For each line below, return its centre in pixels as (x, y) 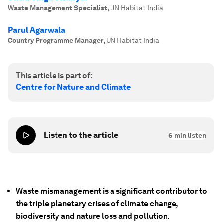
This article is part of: (54, 76)
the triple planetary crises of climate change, (97, 203)
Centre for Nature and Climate (73, 87)
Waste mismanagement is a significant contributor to (111, 191)
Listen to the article (81, 135)
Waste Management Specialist (57, 8)
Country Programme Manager (55, 40)
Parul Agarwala (37, 30)
